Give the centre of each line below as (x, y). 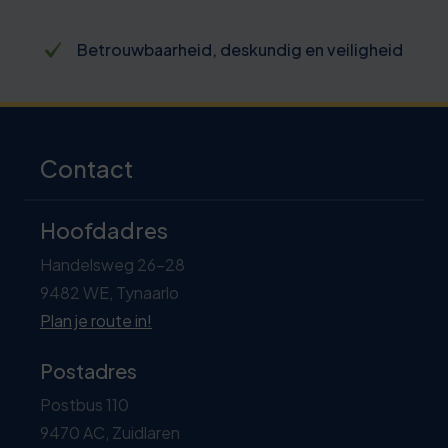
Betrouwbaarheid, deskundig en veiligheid (240, 49)
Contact (86, 168)
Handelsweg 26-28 (112, 264)
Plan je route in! (96, 320)
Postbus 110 (84, 404)
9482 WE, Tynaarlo (109, 292)
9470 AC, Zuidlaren (110, 432)
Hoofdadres (104, 229)
